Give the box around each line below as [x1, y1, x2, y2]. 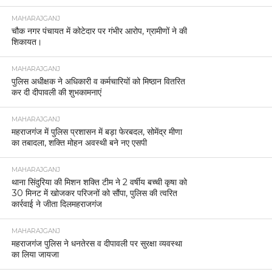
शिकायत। [11, 36, 42, 47]
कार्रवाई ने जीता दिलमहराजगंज [11, 198, 102, 209]
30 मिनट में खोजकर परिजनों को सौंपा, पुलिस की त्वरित [11, 187, 177, 199]
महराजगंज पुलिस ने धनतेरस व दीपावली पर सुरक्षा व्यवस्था [11, 237, 182, 249]
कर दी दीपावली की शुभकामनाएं [11, 86, 101, 98]
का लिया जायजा [11, 248, 59, 260]
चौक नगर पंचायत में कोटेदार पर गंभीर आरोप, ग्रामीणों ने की [11, 25, 187, 36]
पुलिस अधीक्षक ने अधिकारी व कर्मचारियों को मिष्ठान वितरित [11, 75, 185, 87]
